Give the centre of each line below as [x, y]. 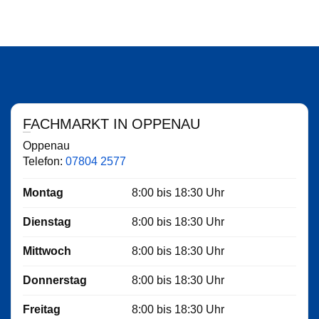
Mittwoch [47, 251]
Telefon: [44, 161]
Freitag [42, 309]
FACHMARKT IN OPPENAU [115, 124]
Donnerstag [55, 280]
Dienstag [47, 222]
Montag [43, 193]
